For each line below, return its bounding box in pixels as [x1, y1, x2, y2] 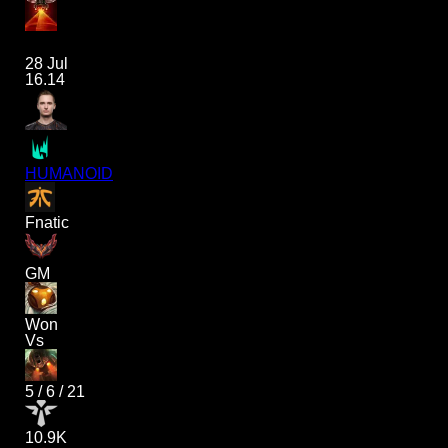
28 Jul [25, 55, 68, 73]
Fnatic [25, 214, 69, 232]
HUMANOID [25, 165, 113, 183]
